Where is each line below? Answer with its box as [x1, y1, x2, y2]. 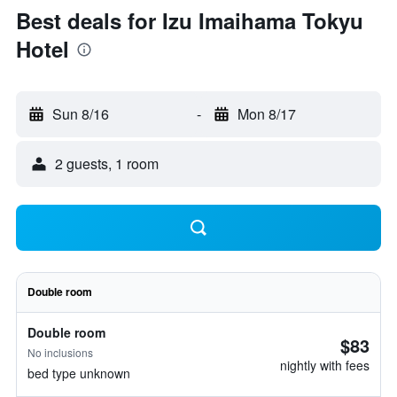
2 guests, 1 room [55, 153, 159, 174]
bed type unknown [27, 364, 130, 382]
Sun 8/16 [52, 104, 109, 124]
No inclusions [27, 345, 93, 360]
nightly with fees [280, 356, 370, 374]
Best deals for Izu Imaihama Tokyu [16, 5, 363, 35]
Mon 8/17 [237, 104, 296, 124]
